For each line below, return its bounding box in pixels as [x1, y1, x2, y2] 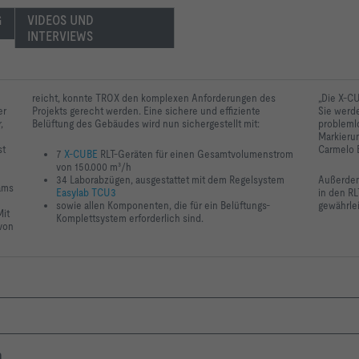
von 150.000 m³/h [56, 160, 135, 174]
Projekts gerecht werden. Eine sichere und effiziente [32, 104, 261, 118]
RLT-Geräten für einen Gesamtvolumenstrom [98, 147, 294, 161]
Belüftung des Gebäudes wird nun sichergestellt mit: [32, 117, 260, 131]
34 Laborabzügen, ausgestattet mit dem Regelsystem [56, 173, 285, 187]
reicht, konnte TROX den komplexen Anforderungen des [32, 91, 276, 105]
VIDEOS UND [27, 12, 94, 29]
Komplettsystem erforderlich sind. [56, 212, 204, 225]
